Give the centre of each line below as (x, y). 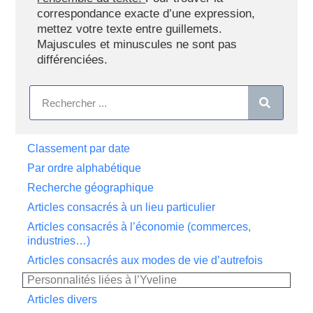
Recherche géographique (91, 188)
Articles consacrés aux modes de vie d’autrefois (145, 260)
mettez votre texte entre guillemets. (130, 29)
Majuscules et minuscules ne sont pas (137, 44)
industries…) (59, 241)
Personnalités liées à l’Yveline (102, 280)
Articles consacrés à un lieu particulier (122, 207)
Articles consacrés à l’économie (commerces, (139, 227)
